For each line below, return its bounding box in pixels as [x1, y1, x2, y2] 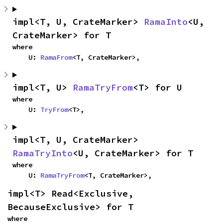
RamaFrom [40, 53, 72, 62]
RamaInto [144, 16, 188, 27]
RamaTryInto [12, 147, 73, 159]
